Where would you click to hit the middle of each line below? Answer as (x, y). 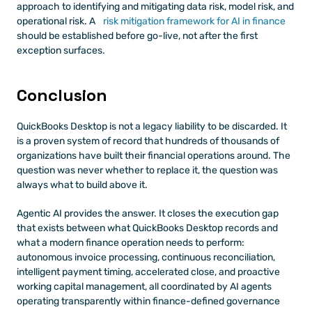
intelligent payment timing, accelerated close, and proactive (148, 272)
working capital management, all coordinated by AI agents (144, 286)
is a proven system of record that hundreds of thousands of (148, 141)
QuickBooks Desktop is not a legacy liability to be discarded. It (152, 126)
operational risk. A (56, 21)
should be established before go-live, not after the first (137, 36)
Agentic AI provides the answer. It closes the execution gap (148, 213)
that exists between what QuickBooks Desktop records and (147, 228)
